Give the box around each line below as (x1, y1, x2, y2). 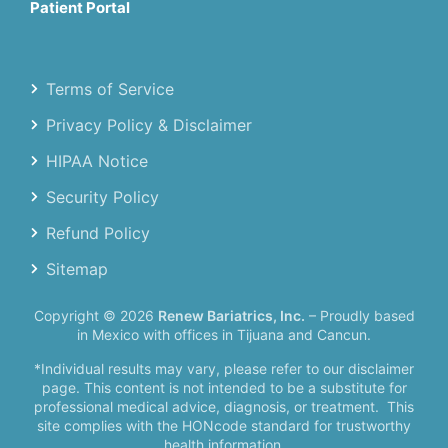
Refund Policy (46, 223, 150, 244)
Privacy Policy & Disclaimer (46, 115, 252, 136)
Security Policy (46, 187, 159, 208)
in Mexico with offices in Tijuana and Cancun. (77, 326, 371, 344)
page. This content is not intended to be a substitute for (41, 378, 407, 396)
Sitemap (46, 259, 108, 280)
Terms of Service (46, 79, 174, 100)
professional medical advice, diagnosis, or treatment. (34, 397, 387, 415)
